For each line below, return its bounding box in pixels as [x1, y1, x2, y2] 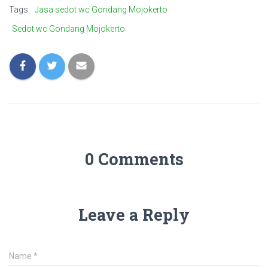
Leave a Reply [78, 203, 190, 225]
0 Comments [84, 148, 184, 169]
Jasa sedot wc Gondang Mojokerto [35, 4, 167, 14]
